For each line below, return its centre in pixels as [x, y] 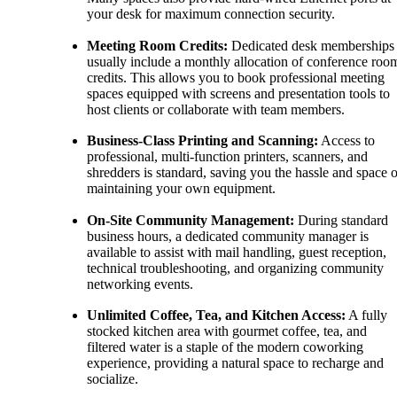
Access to [346, 141]
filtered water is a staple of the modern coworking [225, 347]
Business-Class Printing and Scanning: [202, 141]
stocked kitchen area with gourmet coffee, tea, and [227, 331]
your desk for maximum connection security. [211, 14]
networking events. [140, 284]
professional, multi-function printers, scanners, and [227, 157]
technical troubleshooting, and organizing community [235, 268]
